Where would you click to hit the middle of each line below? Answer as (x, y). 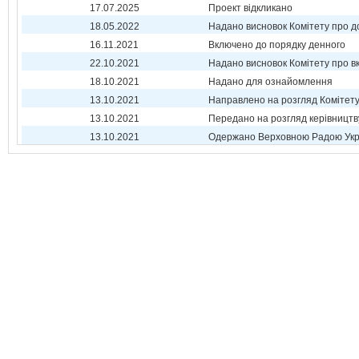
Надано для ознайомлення (270, 82)
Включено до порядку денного (277, 45)
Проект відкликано (250, 8)
